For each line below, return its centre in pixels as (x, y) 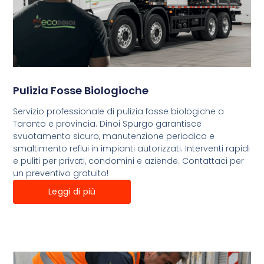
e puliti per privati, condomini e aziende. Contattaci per (129, 161)
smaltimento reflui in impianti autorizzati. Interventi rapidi (132, 149)
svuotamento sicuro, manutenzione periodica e (114, 136)
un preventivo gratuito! (61, 174)
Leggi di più (72, 192)
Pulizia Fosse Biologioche (81, 91)
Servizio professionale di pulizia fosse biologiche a (119, 112)
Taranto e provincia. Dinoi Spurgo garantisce (108, 124)
